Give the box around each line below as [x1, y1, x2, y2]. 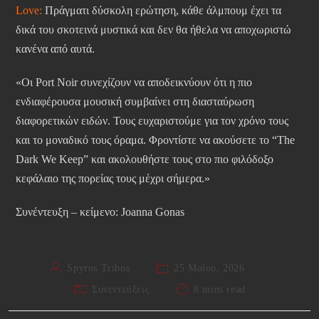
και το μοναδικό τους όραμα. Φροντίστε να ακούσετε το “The [16, 134, 295, 147]
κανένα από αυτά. [16, 43, 95, 56]
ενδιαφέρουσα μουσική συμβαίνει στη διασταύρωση [16, 95, 254, 108]
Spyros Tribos [67, 263, 130, 274]
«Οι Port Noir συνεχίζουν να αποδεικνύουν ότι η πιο [16, 76, 252, 89]
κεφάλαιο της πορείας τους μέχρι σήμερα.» [16, 172, 210, 185]
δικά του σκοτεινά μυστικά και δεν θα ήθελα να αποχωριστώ [16, 23, 291, 36]
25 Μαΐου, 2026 [174, 263, 245, 274]
